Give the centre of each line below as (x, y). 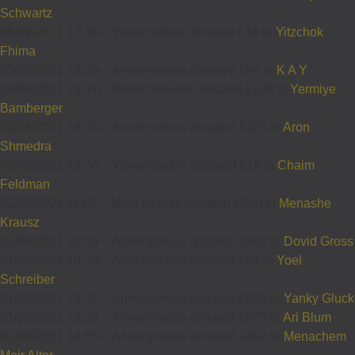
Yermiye (313, 89)
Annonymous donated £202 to (198, 336)
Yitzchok (300, 32)
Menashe (305, 203)
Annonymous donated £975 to (197, 317)
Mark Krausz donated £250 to (195, 203)
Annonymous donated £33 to (194, 260)
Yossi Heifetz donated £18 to (194, 32)
